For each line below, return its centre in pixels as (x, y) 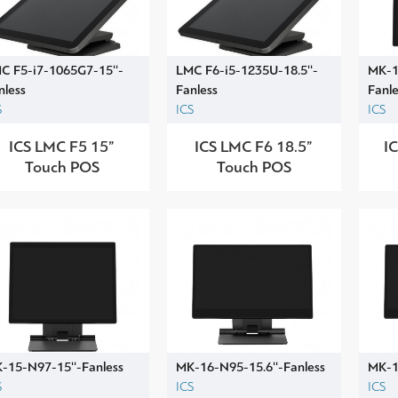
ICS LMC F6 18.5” (254, 146)
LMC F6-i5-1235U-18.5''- (247, 70)
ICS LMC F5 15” (62, 146)
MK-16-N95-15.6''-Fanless (250, 366)
